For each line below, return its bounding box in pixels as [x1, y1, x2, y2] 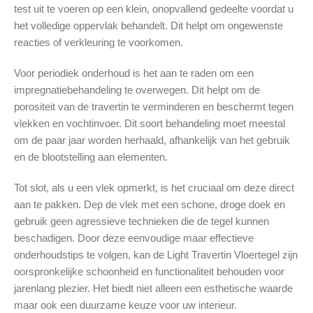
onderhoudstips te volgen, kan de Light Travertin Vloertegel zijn [14, 249, 298, 261]
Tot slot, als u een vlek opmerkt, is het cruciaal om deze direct [14, 182, 294, 194]
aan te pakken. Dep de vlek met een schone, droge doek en [14, 198, 285, 211]
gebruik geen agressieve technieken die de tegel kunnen [14, 215, 269, 228]
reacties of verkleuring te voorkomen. [14, 36, 183, 49]
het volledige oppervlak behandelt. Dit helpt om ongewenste [14, 20, 283, 32]
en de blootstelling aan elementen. [14, 151, 168, 163]
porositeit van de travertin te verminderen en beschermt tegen [14, 101, 293, 113]
